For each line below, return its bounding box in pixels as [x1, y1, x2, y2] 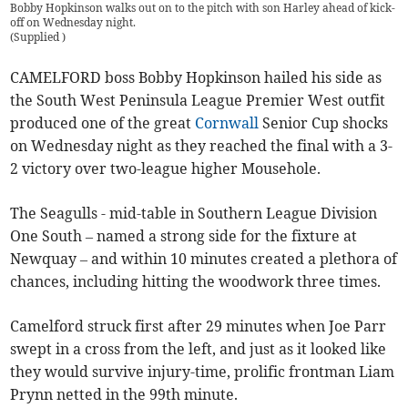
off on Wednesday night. [10, 15, 137, 30]
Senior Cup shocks [259, 114, 389, 133]
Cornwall [195, 114, 260, 133]
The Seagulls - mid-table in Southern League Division [10, 204, 378, 223]
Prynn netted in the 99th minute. [10, 385, 239, 404]
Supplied [14, 30, 63, 45]
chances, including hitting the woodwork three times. [10, 272, 382, 291]
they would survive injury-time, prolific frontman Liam [10, 362, 395, 382]
